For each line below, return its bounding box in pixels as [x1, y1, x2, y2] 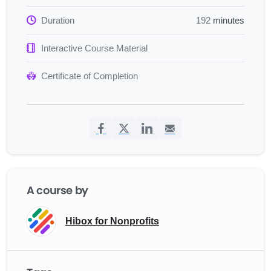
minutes [211, 15, 244, 25]
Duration [41, 15, 74, 25]
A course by [27, 182, 89, 198]
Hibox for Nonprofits [65, 216, 159, 226]
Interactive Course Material [41, 42, 148, 53]
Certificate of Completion [41, 70, 138, 81]
